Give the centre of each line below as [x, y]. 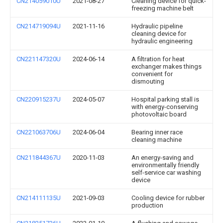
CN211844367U [39, 158]
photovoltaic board [159, 114]
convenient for [152, 74]
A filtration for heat [158, 59]
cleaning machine [157, 140]
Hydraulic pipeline [157, 26]
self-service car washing [166, 172]
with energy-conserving [165, 107]
